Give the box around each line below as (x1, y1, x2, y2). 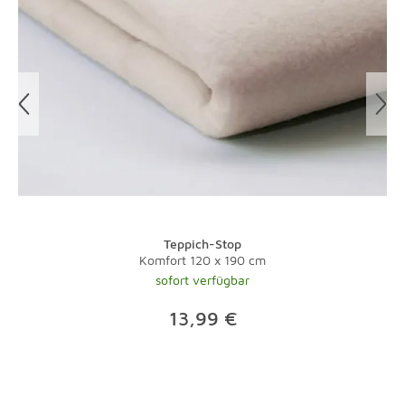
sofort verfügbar (155, 272, 250, 287)
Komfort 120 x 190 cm (139, 252, 266, 268)
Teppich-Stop (164, 236, 241, 251)
